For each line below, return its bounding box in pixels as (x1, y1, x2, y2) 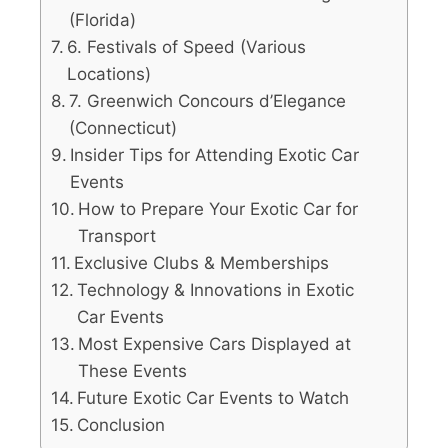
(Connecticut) (69, 118, 178, 139)
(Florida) (69, 10, 137, 31)
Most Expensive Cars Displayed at (78, 334, 352, 355)
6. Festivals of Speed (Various (67, 37, 307, 58)
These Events (78, 361, 188, 382)
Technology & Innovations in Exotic (77, 280, 355, 301)
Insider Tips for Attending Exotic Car (70, 145, 360, 166)
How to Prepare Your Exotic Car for (78, 199, 359, 220)
